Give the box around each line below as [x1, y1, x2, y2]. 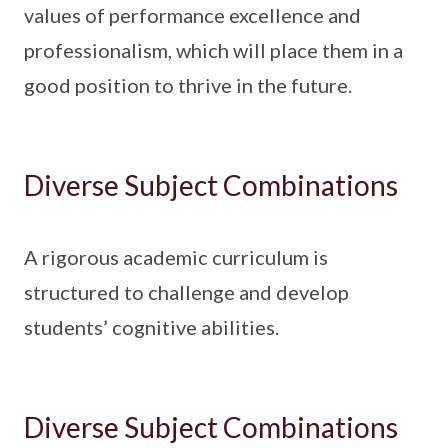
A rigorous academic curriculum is [24, 244, 328, 269]
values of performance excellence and [24, 2, 361, 27]
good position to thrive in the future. [24, 72, 352, 97]
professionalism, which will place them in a [24, 37, 403, 62]
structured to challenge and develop [24, 279, 349, 304]
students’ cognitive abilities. [24, 314, 279, 339]
